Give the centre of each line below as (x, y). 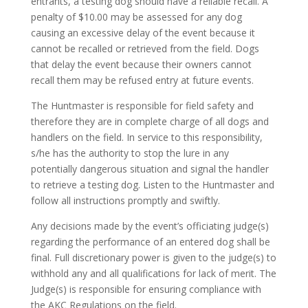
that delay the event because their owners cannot (141, 65)
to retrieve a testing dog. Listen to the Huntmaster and (152, 185)
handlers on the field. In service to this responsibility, (146, 137)
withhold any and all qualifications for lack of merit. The (153, 274)
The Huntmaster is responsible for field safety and (142, 106)
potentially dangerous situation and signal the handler (150, 169)
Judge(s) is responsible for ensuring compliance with (146, 289)
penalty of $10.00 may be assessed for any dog (136, 17)
